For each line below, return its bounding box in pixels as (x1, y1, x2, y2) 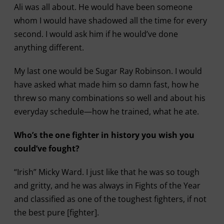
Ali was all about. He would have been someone (13, 1, 192, 12)
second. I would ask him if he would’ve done (13, 28, 178, 39)
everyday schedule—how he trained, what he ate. (13, 106, 199, 117)
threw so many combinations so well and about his (13, 92, 205, 103)
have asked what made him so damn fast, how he (13, 79, 199, 90)
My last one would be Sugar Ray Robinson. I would (13, 65, 202, 76)
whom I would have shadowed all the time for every (13, 15, 207, 26)
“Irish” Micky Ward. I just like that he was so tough (13, 166, 199, 177)
